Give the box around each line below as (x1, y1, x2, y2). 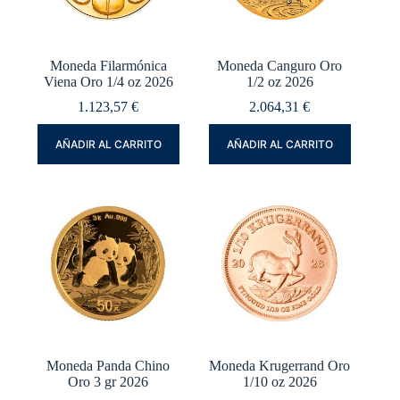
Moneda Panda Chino (46, 357, 171, 373)
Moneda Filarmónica (49, 57, 167, 73)
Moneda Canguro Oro (217, 57, 343, 73)
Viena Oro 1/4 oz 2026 (43, 73, 173, 89)
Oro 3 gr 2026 (68, 373, 149, 389)
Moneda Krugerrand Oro (209, 357, 351, 373)
